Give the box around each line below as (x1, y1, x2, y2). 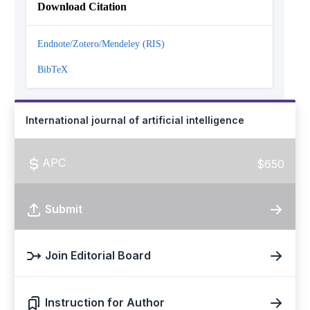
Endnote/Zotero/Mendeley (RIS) (37, 39, 165, 50)
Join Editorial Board (45, 248, 151, 263)
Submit (45, 202, 82, 217)
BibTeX (37, 64, 68, 75)
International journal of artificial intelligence (26, 114, 244, 127)
